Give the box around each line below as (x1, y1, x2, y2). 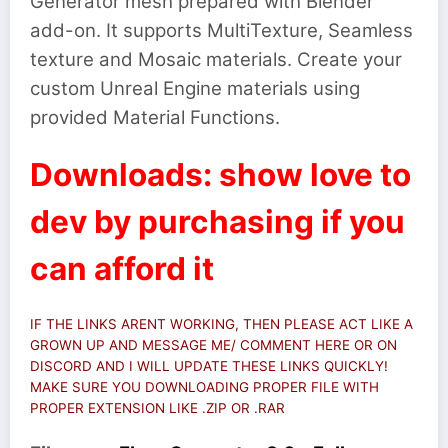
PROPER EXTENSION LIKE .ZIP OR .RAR (30, 400, 285, 417)
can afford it (30, 248, 214, 288)
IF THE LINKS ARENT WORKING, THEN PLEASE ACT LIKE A (30, 316, 413, 333)
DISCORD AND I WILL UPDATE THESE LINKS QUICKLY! (30, 358, 388, 375)
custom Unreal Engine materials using (30, 76, 360, 100)
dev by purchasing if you (30, 201, 405, 241)
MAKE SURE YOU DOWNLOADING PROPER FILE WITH (30, 379, 379, 396)
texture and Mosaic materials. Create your (30, 47, 402, 71)
